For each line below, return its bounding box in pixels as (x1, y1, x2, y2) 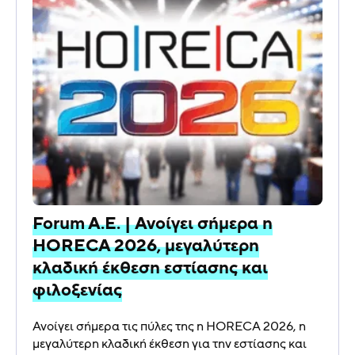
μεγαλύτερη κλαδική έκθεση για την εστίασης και (32, 335, 307, 353)
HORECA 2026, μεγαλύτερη (32, 235, 259, 258)
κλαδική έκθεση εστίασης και (32, 257, 268, 281)
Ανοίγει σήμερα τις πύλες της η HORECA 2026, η (32, 318, 306, 336)
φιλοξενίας (32, 279, 122, 303)
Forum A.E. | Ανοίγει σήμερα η (32, 212, 273, 236)
